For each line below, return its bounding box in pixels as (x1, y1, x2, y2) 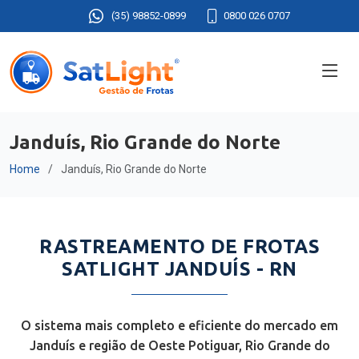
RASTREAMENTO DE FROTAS (39, 236, 320, 257)
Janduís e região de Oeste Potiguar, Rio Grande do (29, 338, 330, 353)
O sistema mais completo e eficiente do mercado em (21, 318, 338, 333)
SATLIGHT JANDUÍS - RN (62, 258, 297, 280)
